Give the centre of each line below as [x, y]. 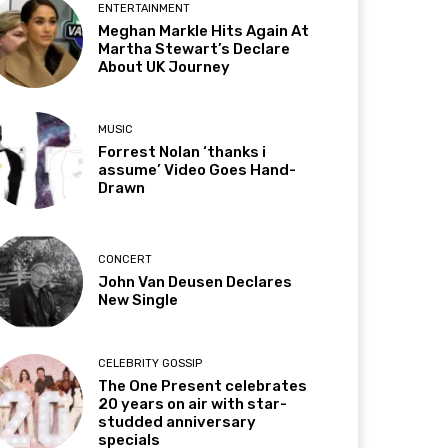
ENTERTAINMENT [144, 9]
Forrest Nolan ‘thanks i [182, 152]
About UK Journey [164, 67]
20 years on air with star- [193, 403]
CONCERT [125, 260]
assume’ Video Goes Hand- [197, 170]
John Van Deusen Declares [195, 282]
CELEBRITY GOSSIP [150, 363]
